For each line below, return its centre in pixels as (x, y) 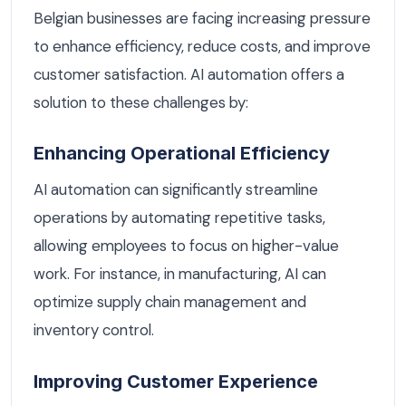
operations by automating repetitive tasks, (179, 218)
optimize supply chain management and (170, 302)
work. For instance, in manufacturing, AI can (180, 274)
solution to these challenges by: (141, 102)
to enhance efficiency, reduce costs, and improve (202, 46)
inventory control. (94, 330)
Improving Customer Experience (176, 381)
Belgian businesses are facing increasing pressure (202, 18)
